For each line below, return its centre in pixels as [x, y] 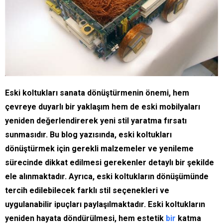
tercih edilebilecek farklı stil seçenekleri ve [87, 191]
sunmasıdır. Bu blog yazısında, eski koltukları [88, 135]
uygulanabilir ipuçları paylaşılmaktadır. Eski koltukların [105, 205]
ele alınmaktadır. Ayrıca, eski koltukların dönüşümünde [107, 177]
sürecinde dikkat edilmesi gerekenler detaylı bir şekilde [110, 163]
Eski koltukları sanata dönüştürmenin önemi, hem [97, 93]
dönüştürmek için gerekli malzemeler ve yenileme [99, 149]
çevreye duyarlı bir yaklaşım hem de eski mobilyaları [103, 107]
